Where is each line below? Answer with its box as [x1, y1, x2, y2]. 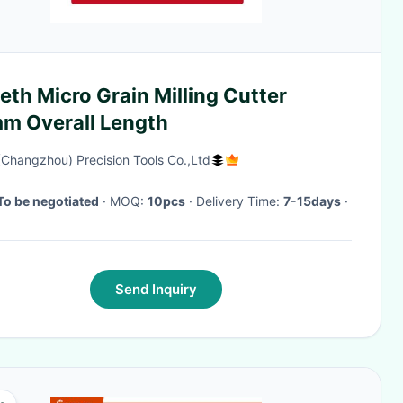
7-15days [283, 193, 341, 209]
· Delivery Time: [196, 193, 283, 209]
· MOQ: [110, 193, 148, 209]
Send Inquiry [114, 281, 197, 298]
